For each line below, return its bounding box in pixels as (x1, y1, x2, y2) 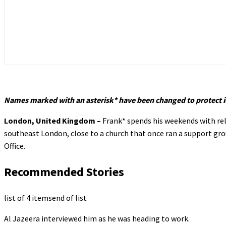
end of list (52, 192, 87, 203)
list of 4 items (4, 192, 52, 203)
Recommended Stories (4, 163, 124, 180)
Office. (4, 140, 25, 151)
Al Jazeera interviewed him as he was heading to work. (4, 213, 190, 223)
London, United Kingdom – (4, 115, 101, 126)
